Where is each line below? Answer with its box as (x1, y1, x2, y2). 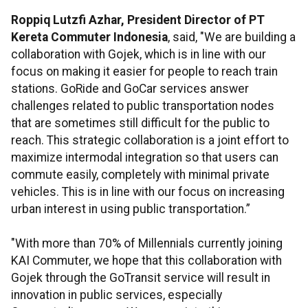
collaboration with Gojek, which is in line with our (11, 47, 266, 62)
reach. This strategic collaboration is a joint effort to (11, 133, 289, 148)
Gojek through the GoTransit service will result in (11, 271, 270, 285)
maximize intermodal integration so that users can (11, 151, 278, 165)
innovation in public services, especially (11, 288, 222, 302)
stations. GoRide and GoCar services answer (11, 82, 249, 96)
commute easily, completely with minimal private (11, 168, 269, 182)
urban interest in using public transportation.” (11, 202, 250, 217)
